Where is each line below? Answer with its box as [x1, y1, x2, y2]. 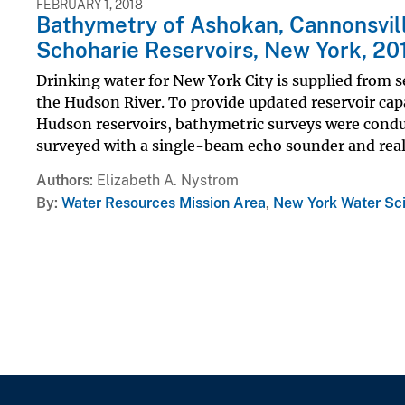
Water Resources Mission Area [61, 193, 266, 212]
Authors [36, 171, 89, 189]
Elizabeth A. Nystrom [97, 171, 239, 189]
